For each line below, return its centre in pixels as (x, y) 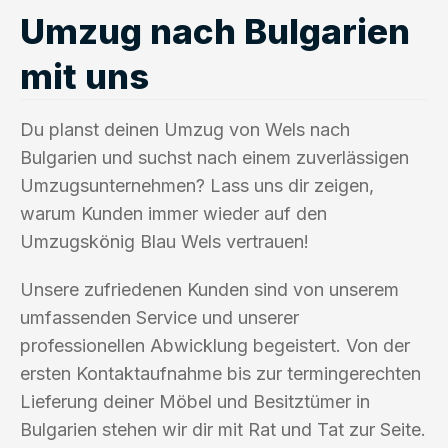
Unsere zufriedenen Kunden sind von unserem (209, 289)
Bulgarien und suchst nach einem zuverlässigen (214, 157)
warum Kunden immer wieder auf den (173, 213)
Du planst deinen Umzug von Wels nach (185, 129)
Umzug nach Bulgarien (215, 30)
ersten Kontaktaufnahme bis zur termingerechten (220, 373)
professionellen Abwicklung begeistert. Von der (215, 345)
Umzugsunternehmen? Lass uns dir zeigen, (197, 185)
